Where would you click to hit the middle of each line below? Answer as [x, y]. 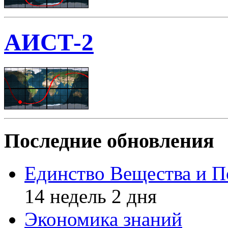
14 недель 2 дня [91, 196]
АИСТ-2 [49, 42]
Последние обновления [109, 140]
